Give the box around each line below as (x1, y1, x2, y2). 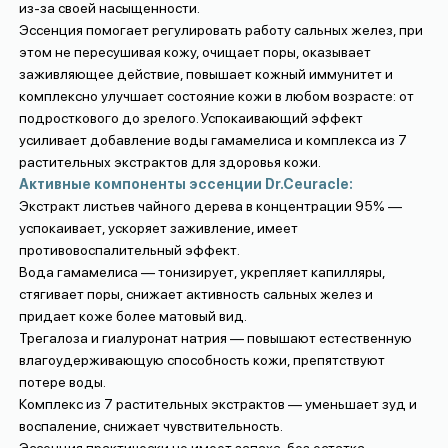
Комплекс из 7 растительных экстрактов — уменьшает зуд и (18, 395, 417, 412)
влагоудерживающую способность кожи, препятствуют (18, 351, 385, 368)
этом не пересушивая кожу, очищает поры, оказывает (18, 43, 371, 60)
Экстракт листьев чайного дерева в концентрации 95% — (18, 197, 402, 214)
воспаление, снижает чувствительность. (18, 417, 283, 434)
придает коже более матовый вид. (18, 307, 247, 324)
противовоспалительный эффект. (18, 241, 240, 258)
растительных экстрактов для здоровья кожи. (18, 153, 321, 170)
